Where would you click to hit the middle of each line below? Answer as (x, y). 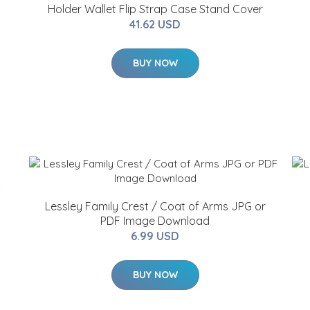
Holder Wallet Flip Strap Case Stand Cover (155, 9)
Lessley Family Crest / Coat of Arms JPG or (155, 206)
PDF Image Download (155, 221)
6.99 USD (155, 236)
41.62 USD (155, 24)
